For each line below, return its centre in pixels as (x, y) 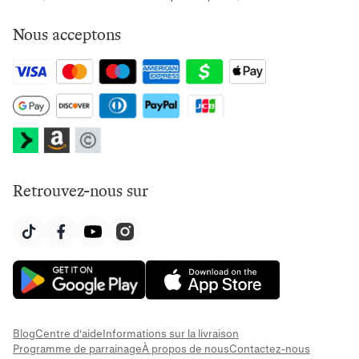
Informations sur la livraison (171, 333)
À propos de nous (186, 349)
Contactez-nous (270, 349)
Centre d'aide (69, 333)
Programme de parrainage (77, 349)
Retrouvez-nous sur (81, 191)
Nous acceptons (67, 35)
